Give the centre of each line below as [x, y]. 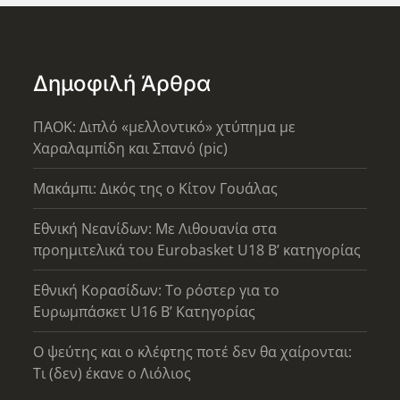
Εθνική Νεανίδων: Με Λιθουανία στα [155, 228]
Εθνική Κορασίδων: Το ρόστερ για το [157, 290]
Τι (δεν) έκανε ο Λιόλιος [112, 373]
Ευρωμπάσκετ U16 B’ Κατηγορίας [145, 311]
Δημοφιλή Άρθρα [122, 83]
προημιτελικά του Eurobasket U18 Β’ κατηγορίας [197, 250]
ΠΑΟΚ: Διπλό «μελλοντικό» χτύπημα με [165, 126]
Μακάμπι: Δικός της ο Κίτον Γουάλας [156, 188]
